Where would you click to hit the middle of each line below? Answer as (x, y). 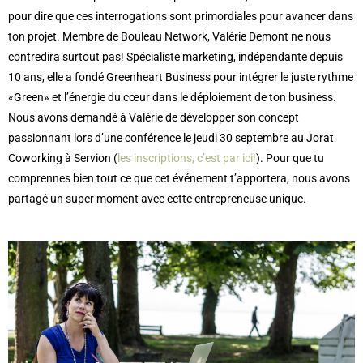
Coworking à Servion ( (63, 158)
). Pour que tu (290, 158)
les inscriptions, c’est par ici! (187, 158)
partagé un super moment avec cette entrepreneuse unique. (157, 199)
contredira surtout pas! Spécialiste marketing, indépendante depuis (175, 57)
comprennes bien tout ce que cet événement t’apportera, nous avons (179, 179)
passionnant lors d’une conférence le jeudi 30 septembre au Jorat (171, 138)
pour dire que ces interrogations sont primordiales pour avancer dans (181, 17)
